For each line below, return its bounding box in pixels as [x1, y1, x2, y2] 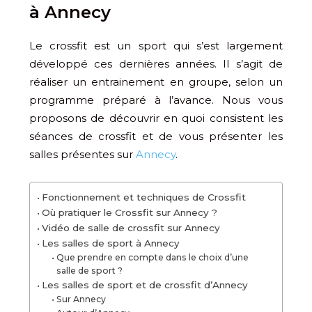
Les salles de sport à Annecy [41, 237, 180, 249]
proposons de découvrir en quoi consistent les [29, 111, 283, 125]
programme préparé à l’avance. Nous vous [29, 93, 283, 107]
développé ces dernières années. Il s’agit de [29, 57, 283, 70]
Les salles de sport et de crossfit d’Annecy [41, 279, 248, 290]
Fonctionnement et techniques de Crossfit [41, 192, 246, 203]
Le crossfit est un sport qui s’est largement [29, 39, 283, 52]
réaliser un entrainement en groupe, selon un [29, 75, 283, 88]
